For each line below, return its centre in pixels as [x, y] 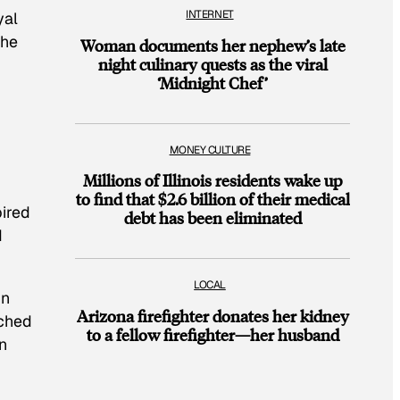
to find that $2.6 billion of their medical [212, 199]
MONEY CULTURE [210, 150]
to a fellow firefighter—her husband [212, 335]
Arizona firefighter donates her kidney [212, 316]
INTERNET [210, 15]
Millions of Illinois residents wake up [212, 180]
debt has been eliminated [212, 218]
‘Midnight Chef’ [212, 82]
